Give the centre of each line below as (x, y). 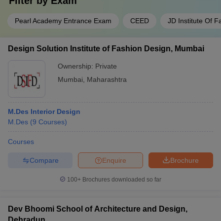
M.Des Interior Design (44, 112)
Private (106, 66)
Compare (44, 160)
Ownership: (76, 66)
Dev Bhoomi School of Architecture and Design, (98, 209)
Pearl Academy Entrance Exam (63, 21)
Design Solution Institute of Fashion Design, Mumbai (106, 49)
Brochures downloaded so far (121, 180)
